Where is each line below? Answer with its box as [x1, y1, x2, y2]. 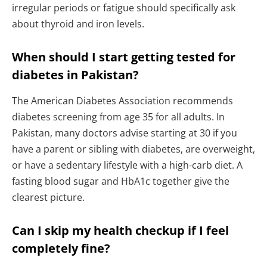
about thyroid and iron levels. [12, 17, 144, 31]
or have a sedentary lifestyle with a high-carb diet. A [12, 159, 243, 172]
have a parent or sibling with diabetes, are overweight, [12, 142, 255, 156]
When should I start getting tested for [12, 49, 235, 66]
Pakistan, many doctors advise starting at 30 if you [12, 126, 237, 140]
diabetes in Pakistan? [12, 67, 139, 83]
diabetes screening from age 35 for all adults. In [12, 110, 225, 124]
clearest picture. [12, 191, 85, 204]
